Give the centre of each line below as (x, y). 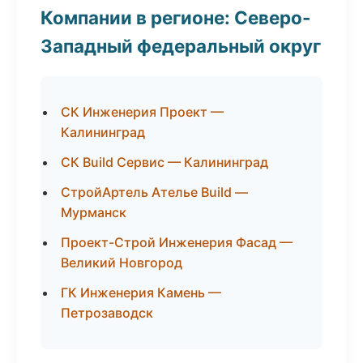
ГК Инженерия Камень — (141, 293)
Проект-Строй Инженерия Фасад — (177, 242)
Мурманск (94, 212)
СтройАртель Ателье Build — (154, 192)
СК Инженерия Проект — (142, 112)
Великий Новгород (122, 263)
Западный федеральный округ (181, 46)
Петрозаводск (107, 313)
